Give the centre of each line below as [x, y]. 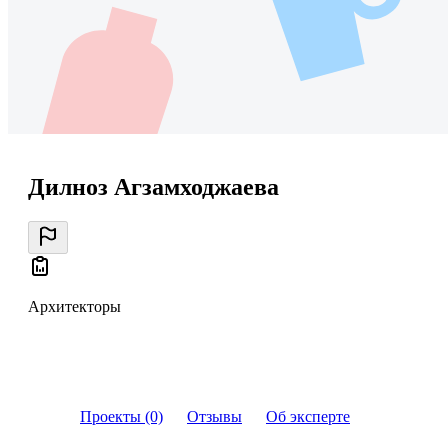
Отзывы [214, 416]
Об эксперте [308, 416]
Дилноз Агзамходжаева [153, 186]
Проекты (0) [121, 416]
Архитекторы [74, 306]
